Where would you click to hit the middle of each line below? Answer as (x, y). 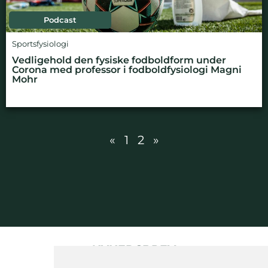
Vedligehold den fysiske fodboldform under (119, 60)
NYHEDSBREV (134, 249)
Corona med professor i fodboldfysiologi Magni (127, 69)
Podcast (60, 20)
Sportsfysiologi (40, 44)
